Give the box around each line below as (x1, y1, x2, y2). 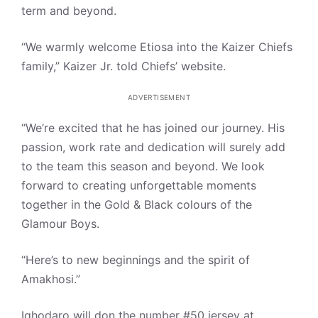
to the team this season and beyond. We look (21, 159, 265, 173)
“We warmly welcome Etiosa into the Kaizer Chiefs (21, 40, 292, 54)
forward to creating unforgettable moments (21, 178, 256, 192)
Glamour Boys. (21, 216, 99, 231)
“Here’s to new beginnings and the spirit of (21, 253, 250, 267)
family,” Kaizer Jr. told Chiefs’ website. (21, 59, 226, 73)
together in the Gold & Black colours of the (21, 197, 252, 212)
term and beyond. (21, 4, 116, 18)
